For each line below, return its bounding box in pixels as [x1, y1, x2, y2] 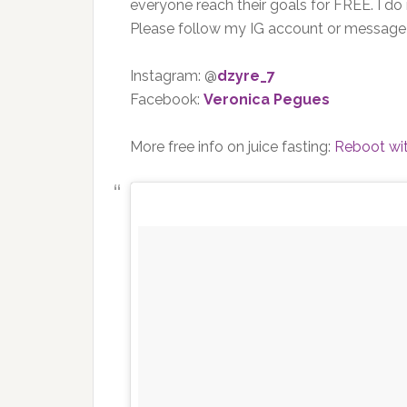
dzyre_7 [217, 67, 275, 84]
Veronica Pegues [203, 91, 330, 108]
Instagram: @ [130, 67, 217, 84]
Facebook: [130, 91, 203, 108]
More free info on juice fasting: [130, 138, 334, 155]
